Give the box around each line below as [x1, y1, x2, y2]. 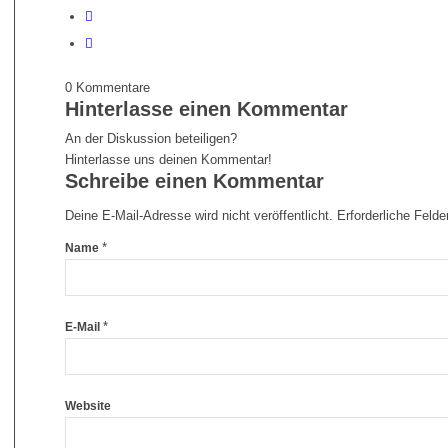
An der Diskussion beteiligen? [64, 131, 237, 147]
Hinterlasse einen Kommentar [64, 98, 348, 121]
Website [64, 399, 111, 414]
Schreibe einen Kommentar [64, 170, 324, 193]
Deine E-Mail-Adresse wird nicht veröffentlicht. [64, 208, 333, 224]
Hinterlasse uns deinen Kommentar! [64, 152, 272, 168]
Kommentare [75, 80, 150, 96]
